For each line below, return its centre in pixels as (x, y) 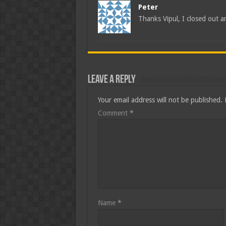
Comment (114, 113)
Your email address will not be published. (160, 100)
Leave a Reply (111, 80)
